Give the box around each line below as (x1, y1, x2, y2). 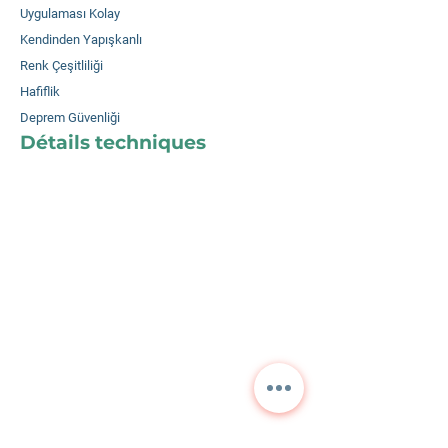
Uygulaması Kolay (20, 6, 120, 21)
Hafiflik (20, 84, 60, 99)
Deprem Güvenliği (20, 110, 120, 125)
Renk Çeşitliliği (20, 58, 103, 73)
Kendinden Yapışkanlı (20, 32, 142, 47)
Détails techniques (20, 131, 206, 154)
